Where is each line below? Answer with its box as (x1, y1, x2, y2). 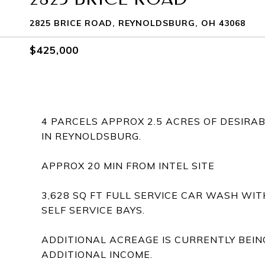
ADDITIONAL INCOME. (41, 248, 153, 260)
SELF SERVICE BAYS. (41, 204, 145, 216)
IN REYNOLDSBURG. (41, 130, 141, 142)
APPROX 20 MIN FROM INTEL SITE (41, 160, 215, 172)
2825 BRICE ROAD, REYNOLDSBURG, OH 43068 (30, 18, 245, 28)
